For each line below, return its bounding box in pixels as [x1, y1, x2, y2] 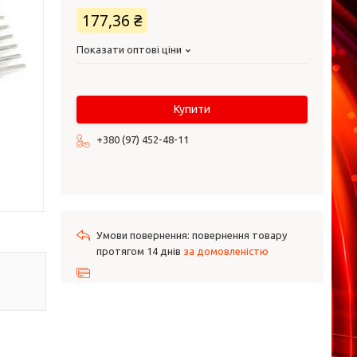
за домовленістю [183, 245, 269, 257]
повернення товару [192, 229, 287, 241]
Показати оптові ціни [76, 44, 182, 55]
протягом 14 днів [96, 245, 183, 257]
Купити [174, 103, 210, 116]
